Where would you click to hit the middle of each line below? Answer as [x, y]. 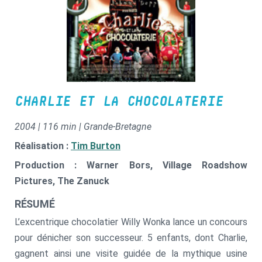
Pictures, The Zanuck [62, 181]
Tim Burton [96, 146]
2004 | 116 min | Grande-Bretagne [83, 126]
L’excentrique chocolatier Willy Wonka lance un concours [131, 222]
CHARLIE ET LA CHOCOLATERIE [119, 101]
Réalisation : [43, 146]
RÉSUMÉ [35, 204]
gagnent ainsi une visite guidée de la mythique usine [131, 253]
